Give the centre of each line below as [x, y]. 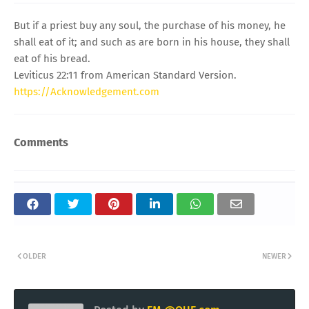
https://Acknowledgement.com [87, 91]
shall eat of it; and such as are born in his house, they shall [152, 42]
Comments [41, 142]
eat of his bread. [52, 58]
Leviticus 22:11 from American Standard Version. [125, 75]
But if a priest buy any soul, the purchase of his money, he [150, 25]
